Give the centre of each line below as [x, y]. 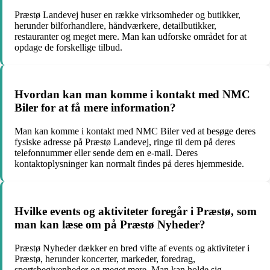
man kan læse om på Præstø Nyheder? [110, 224]
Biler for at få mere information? [95, 108]
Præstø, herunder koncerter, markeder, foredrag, [105, 259]
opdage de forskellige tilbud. [68, 47]
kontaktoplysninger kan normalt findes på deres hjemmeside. [129, 164]
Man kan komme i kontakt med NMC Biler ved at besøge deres [135, 131]
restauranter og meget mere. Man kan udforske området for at [130, 36]
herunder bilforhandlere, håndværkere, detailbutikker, [115, 25]
